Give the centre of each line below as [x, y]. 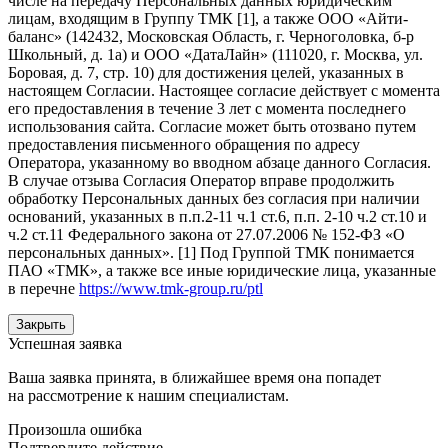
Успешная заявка [65, 343]
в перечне [43, 288]
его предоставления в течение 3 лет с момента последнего [207, 108]
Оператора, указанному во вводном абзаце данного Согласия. [219, 162]
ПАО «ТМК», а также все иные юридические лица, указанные [222, 270]
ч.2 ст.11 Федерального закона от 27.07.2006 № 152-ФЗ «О [206, 234]
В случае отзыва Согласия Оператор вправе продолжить [201, 180]
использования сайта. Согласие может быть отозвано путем [212, 126]
